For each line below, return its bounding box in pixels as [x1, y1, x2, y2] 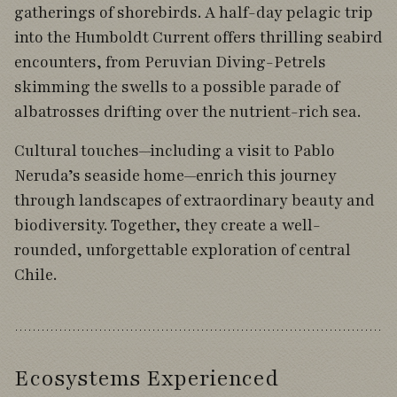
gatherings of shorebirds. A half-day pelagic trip [14, 2, 373, 23]
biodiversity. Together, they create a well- [14, 214, 321, 236]
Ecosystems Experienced [14, 363, 278, 393]
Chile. [14, 264, 57, 285]
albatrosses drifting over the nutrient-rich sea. [14, 101, 361, 122]
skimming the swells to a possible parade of [14, 76, 339, 97]
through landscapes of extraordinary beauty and [14, 190, 375, 211]
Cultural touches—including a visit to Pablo [14, 140, 335, 161]
